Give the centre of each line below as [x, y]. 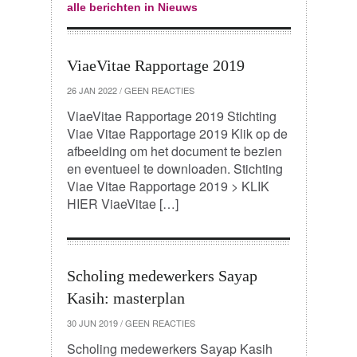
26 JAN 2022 [92, 90]
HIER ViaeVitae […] [122, 204]
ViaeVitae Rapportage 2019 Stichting [171, 116]
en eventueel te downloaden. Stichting [175, 169]
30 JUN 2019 [92, 323]
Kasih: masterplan [126, 298]
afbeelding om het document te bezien [174, 151]
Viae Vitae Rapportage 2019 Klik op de [177, 133]
